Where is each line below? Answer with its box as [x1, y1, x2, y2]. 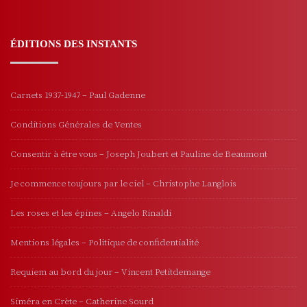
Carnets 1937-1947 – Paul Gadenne [10, 89, 145, 101]
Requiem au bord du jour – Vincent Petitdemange [10, 266, 210, 278]
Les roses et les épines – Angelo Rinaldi [10, 207, 171, 219]
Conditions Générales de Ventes [10, 119, 142, 130]
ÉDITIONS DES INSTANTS [10, 38, 137, 49]
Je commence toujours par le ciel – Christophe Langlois [10, 177, 236, 189]
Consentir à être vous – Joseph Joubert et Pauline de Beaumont [10, 148, 267, 160]
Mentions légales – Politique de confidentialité [10, 236, 199, 248]
